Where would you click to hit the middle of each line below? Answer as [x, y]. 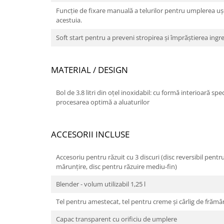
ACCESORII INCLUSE [90, 134]
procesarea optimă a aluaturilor [103, 102]
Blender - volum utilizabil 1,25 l [101, 184]
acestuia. [69, 20]
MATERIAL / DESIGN [89, 70]
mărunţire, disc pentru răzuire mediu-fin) [116, 167]
